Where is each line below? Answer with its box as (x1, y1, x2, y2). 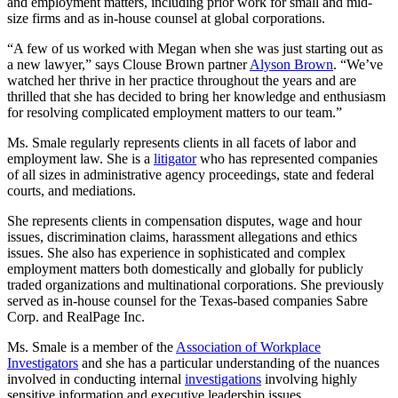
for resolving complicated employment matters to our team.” (7, 105, 342, 120)
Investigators (7, 355, 78, 370)
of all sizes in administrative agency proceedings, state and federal (7, 167, 374, 182)
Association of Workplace (176, 339, 321, 354)
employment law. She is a (7, 151, 154, 166)
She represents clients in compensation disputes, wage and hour (7, 213, 362, 228)
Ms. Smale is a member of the (7, 339, 176, 354)
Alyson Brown (250, 57, 333, 72)
